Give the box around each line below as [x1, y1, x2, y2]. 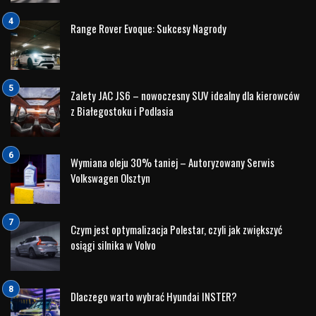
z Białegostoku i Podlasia [71, 102, 174, 119]
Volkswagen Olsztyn [71, 169, 150, 186]
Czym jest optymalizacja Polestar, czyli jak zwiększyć [71, 221, 282, 237]
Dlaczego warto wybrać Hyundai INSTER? [71, 288, 237, 304]
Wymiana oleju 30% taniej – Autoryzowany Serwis [71, 154, 274, 170]
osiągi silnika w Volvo [71, 236, 156, 253]
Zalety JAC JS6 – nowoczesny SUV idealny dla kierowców [71, 87, 300, 103]
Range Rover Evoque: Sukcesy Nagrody [71, 20, 226, 36]
